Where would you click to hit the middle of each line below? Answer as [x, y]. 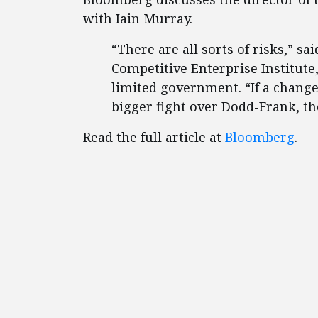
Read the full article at [154, 137]
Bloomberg [260, 137]
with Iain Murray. [139, 18]
